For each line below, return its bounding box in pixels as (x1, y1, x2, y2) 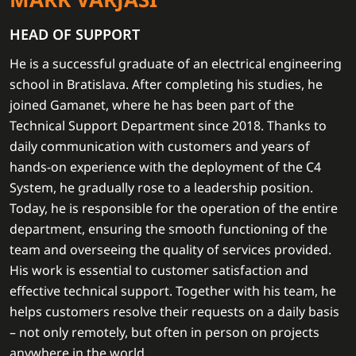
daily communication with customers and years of (10, 137, 310, 155)
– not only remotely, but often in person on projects (10, 323, 319, 341)
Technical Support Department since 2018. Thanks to (10, 117, 327, 134)
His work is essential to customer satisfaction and (10, 261, 308, 279)
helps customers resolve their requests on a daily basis (10, 303, 339, 320)
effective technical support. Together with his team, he (10, 282, 336, 300)
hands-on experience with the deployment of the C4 (10, 158, 321, 176)
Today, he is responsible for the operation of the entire (10, 199, 338, 217)
